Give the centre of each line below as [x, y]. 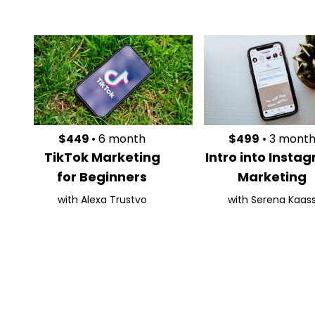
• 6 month [119, 139]
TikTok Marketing [102, 157]
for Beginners [102, 177]
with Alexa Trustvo [102, 200]
